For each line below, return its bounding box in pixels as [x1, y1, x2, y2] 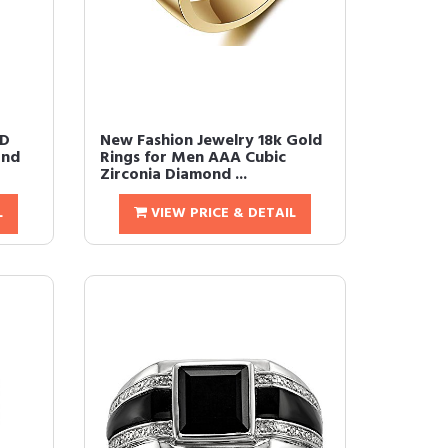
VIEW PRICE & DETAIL [146, 202, 296, 225]
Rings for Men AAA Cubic [99, 145, 286, 171]
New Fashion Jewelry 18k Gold [99, 128, 322, 154]
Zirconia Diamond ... [99, 162, 247, 188]
